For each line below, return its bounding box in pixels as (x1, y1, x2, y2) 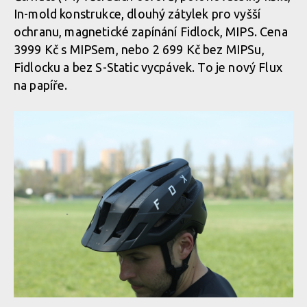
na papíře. (14, 77, 68, 92)
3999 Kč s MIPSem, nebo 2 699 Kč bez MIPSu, (14, 42, 265, 56)
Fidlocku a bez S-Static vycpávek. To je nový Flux (14, 60, 282, 74)
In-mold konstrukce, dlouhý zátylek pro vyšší (14, 6, 261, 21)
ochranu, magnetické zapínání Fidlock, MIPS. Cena (14, 24, 288, 38)
